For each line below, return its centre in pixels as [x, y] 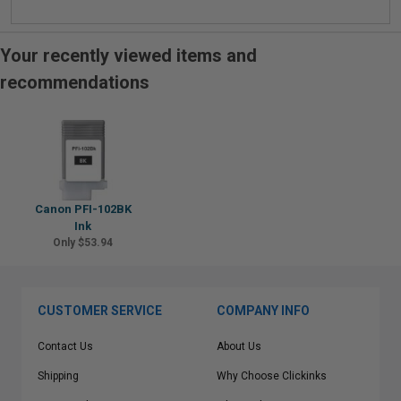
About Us [239, 346]
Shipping [58, 376]
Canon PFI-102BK [83, 209]
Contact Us [65, 346]
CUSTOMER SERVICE [100, 311]
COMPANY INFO [263, 311]
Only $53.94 [83, 243]
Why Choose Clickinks [272, 376]
